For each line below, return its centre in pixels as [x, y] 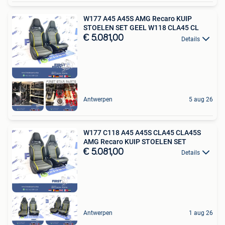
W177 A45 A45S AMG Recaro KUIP [138, 19]
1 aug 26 [201, 213]
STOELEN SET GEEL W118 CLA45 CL [141, 28]
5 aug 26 [201, 99]
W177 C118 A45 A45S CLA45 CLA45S [142, 132]
